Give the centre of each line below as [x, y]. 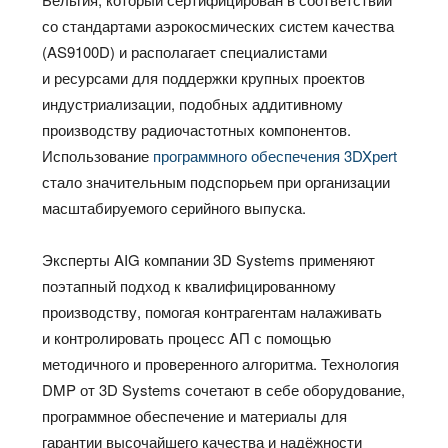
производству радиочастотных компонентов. [197, 130]
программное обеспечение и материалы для [195, 416]
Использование [96, 156]
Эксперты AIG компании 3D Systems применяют [209, 260]
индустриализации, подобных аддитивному [193, 104]
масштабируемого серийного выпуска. [174, 208]
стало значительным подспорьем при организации [216, 182]
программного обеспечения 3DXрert [275, 156]
